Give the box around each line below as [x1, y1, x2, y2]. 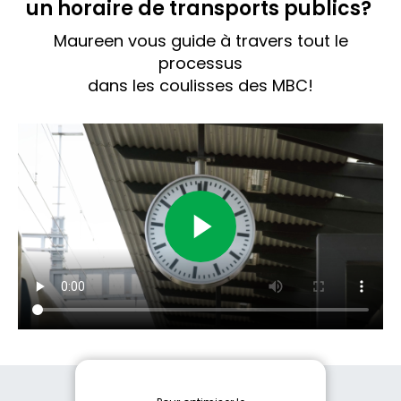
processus [158, 52, 243, 75]
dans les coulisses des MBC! [88, 74, 313, 98]
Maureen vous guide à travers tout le [53, 30, 348, 53]
